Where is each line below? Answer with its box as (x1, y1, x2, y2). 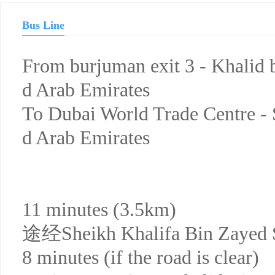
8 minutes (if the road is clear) (22, 246, 259, 268)
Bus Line (22, 19, 64, 31)
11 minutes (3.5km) (22, 198, 176, 220)
